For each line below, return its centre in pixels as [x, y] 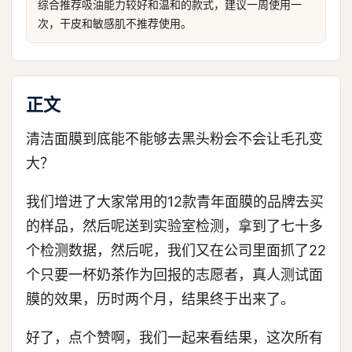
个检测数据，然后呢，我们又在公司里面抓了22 [176, 250]
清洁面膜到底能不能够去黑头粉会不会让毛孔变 [174, 139]
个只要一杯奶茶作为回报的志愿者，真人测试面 [174, 275]
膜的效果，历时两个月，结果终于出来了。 [160, 299]
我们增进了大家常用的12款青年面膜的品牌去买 [175, 202]
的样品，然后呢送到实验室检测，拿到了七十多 [174, 226]
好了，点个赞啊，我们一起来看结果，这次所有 [174, 337]
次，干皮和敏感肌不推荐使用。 [115, 23]
